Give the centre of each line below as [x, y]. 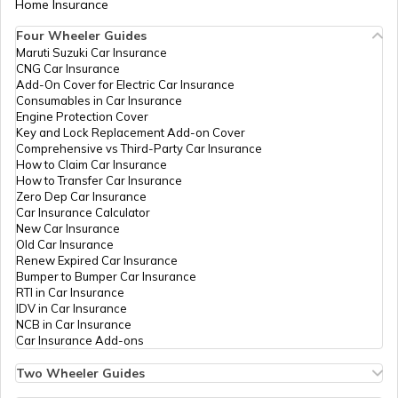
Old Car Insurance [65, 245]
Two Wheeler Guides [80, 374]
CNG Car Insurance [68, 69]
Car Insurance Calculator [83, 213]
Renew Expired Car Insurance [97, 261]
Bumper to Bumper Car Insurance [106, 277]
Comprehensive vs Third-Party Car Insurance [139, 149]
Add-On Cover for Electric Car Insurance [125, 85]
